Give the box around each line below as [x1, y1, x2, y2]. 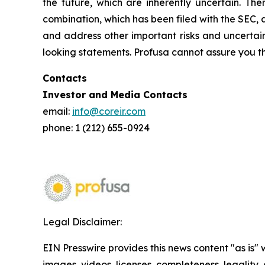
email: [43, 105, 72, 117]
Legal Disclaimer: [43, 216, 122, 228]
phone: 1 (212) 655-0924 [43, 122, 150, 134]
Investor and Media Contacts [43, 89, 188, 101]
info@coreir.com [72, 105, 146, 117]
